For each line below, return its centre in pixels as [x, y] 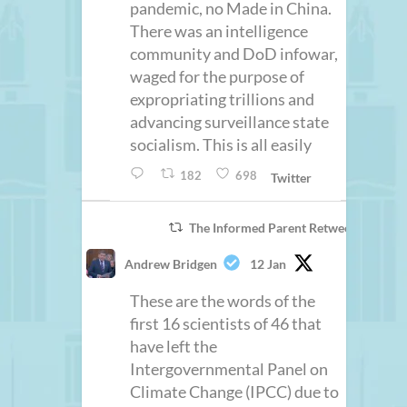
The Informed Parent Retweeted [278, 227]
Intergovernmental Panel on [229, 368]
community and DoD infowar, [234, 54]
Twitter [291, 177]
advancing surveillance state [230, 122]
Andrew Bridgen [171, 263]
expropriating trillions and [223, 99]
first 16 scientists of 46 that [226, 323]
